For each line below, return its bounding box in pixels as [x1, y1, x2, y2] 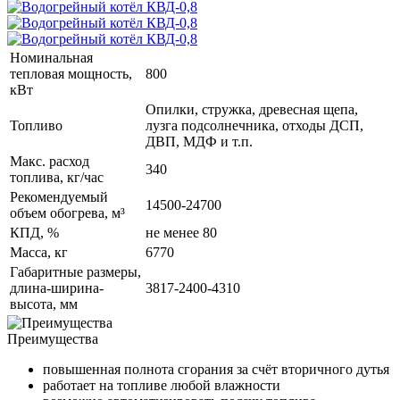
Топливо [10, 117, 62, 133]
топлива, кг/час [10, 169, 104, 185]
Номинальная [10, 49, 93, 65]
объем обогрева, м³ [10, 204, 125, 221]
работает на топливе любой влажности [43, 377, 280, 393]
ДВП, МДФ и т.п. [146, 133, 253, 149]
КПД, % [10, 224, 59, 240]
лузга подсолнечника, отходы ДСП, [146, 117, 363, 133]
